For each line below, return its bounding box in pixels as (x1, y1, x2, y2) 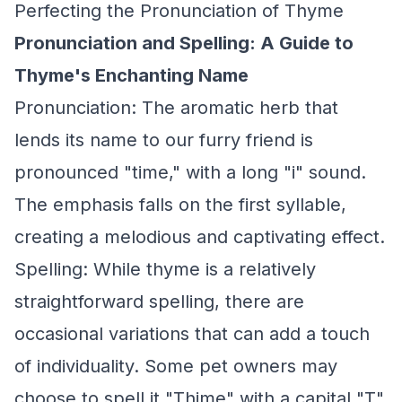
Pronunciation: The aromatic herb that (14, 97, 338, 118)
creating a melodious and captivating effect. (14, 226, 385, 248)
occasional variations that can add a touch (14, 323, 370, 345)
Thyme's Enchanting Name (14, 65, 249, 86)
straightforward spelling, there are (14, 291, 304, 312)
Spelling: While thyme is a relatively (14, 258, 316, 280)
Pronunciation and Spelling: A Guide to (14, 32, 354, 54)
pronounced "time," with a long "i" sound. (14, 162, 366, 183)
